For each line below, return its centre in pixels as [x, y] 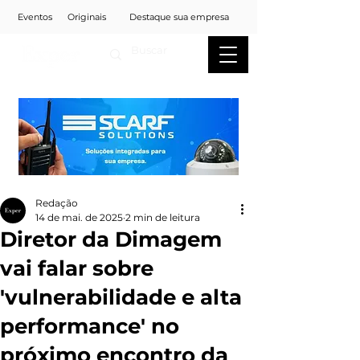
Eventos [35, 17]
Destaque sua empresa [179, 17]
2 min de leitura [163, 217]
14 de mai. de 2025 [79, 217]
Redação [57, 203]
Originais [86, 17]
